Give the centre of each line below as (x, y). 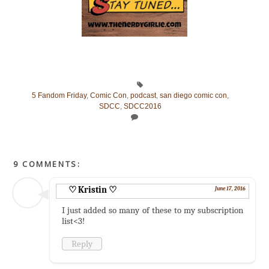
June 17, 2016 (230, 188)
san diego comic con (193, 95)
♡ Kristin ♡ (93, 189)
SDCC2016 (142, 106)
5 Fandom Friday (59, 95)
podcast (143, 95)
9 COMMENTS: (47, 164)
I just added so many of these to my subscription (153, 210)
